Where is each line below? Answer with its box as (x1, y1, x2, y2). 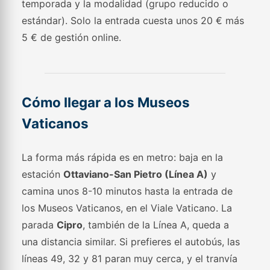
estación (22, 168, 64, 180)
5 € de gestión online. (22, 31, 122, 43)
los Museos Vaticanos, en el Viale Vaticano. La (22, 202, 233, 214)
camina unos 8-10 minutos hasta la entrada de (22, 185, 233, 197)
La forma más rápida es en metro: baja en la (22, 151, 224, 163)
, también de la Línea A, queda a (83, 219, 230, 231)
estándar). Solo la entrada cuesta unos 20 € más (22, 14, 245, 27)
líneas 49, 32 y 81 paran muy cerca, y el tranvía (22, 253, 238, 265)
